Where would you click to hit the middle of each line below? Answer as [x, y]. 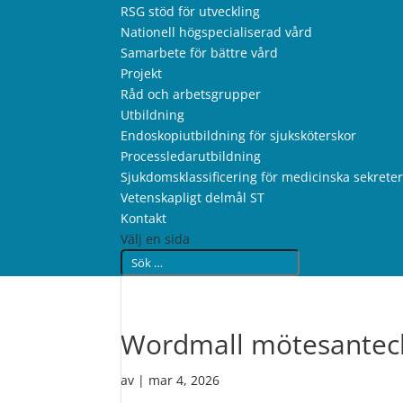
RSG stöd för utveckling [191, 11]
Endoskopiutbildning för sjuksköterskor [239, 135]
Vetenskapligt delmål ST [193, 197]
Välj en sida [156, 239]
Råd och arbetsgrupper [191, 94]
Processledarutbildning [191, 156]
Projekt [142, 73]
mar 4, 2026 [184, 380]
